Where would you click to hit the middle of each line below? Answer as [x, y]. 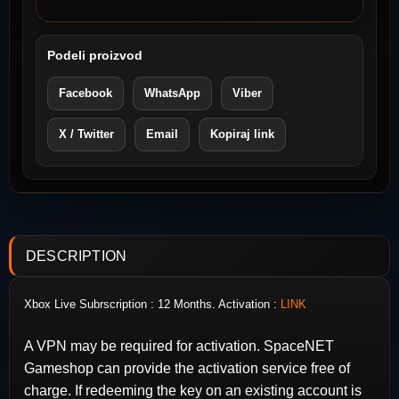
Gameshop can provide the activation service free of [187, 369]
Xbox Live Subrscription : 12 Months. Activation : [152, 305]
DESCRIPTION [77, 256]
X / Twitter [86, 134]
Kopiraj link [242, 134]
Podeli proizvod [95, 56]
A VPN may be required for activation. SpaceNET [179, 346]
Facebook [85, 94]
